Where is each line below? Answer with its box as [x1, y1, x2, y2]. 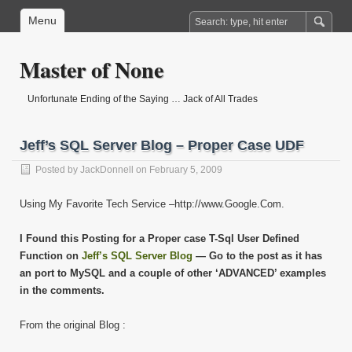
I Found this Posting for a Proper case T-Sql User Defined [20, 233, 299, 244]
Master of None [20, 53, 163, 86]
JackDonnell [80, 164, 134, 175]
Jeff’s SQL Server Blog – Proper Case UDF [20, 137, 304, 153]
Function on [20, 250, 82, 262]
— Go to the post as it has [192, 250, 322, 262]
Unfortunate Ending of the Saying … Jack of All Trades [27, 93, 258, 104]
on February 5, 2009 [134, 164, 222, 175]
